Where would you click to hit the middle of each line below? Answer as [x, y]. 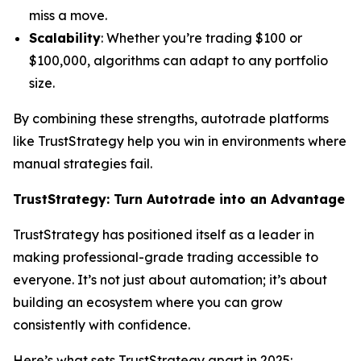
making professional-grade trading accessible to [166, 257]
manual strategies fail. [83, 164]
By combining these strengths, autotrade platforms [171, 118]
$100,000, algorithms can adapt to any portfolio [178, 60]
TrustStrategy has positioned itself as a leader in [164, 234]
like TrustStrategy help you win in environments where [180, 141]
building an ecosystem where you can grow [148, 302]
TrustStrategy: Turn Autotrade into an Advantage [179, 199]
